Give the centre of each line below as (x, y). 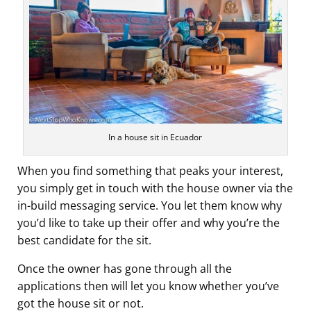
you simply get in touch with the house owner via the (155, 188)
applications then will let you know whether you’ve (148, 286)
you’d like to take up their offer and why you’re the (149, 223)
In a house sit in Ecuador (155, 137)
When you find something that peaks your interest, (150, 171)
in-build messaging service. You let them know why (150, 206)
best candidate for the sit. (84, 241)
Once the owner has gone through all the (125, 269)
